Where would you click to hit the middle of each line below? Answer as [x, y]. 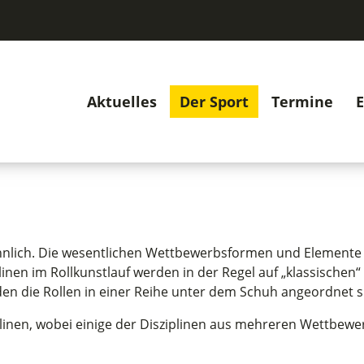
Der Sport [214, 102]
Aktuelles [122, 102]
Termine [302, 102]
